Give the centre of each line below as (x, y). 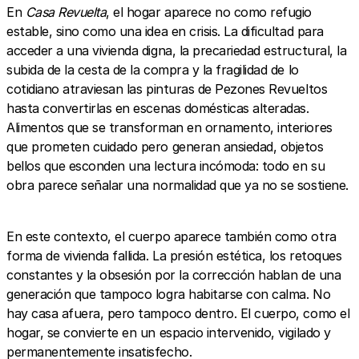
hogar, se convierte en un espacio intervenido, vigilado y (169, 332)
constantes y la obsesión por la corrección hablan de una (174, 274)
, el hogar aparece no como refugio (209, 12)
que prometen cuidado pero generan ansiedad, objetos (165, 146)
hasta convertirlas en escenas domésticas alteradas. (158, 108)
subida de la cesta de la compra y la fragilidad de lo (153, 69)
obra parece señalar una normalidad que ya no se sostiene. (177, 185)
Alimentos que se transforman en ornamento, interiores (169, 127)
